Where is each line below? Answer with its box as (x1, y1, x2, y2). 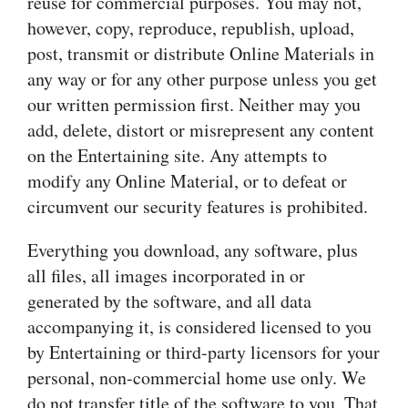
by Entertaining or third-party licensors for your (27, 340, 380, 364)
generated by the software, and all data (27, 289, 311, 313)
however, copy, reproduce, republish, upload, (27, 15, 354, 40)
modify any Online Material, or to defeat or (27, 168, 347, 193)
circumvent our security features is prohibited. (27, 194, 368, 219)
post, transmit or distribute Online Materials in (27, 41, 374, 66)
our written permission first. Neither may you (27, 92, 361, 117)
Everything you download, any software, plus (27, 238, 358, 262)
